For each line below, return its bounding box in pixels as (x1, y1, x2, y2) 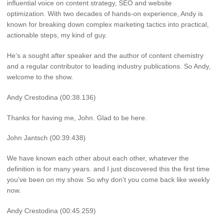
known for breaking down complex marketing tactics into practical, (7, 20, 209, 29)
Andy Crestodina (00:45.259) (7, 206, 96, 215)
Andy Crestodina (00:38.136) (7, 93, 96, 101)
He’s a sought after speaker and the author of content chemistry (7, 51, 203, 59)
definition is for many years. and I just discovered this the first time (7, 165, 210, 173)
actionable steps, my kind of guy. (7, 31, 107, 39)
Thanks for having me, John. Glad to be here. (7, 113, 147, 122)
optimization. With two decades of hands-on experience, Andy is (7, 10, 203, 18)
